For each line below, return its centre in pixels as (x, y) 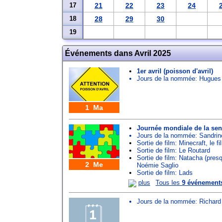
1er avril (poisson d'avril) (175, 71)
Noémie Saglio (158, 165)
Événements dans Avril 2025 (118, 53)
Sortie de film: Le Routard (173, 150)
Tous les (169, 183)
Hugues (210, 79)
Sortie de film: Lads (165, 173)
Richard (210, 201)
